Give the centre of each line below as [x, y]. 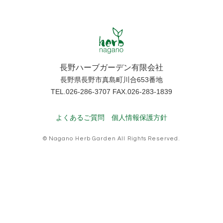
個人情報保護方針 [140, 118]
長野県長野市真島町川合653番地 [111, 80]
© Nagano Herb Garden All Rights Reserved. [111, 139]
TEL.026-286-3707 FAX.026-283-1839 [111, 92]
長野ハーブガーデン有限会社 [111, 68]
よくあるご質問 [80, 118]
